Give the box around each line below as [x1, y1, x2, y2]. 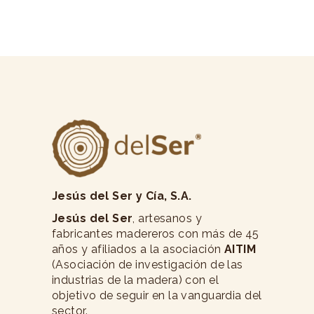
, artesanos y [132, 211, 202, 225]
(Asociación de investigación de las [52, 257, 243, 271]
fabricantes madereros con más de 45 [52, 226, 259, 240]
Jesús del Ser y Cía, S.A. [52, 189, 192, 203]
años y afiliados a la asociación [52, 242, 224, 256]
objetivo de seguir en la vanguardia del [52, 288, 262, 302]
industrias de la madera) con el [52, 273, 219, 287]
